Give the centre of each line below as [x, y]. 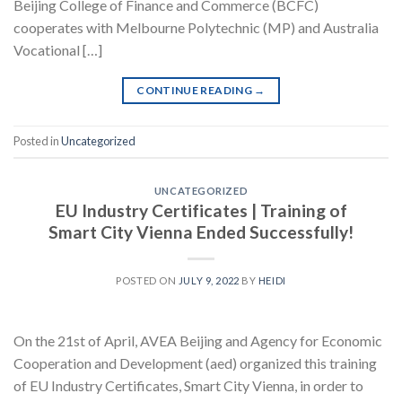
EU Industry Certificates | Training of [201, 211]
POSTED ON [147, 281]
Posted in [37, 140]
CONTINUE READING [196, 90]
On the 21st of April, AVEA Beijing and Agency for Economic [198, 341]
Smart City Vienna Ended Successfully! [201, 232]
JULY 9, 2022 [209, 281]
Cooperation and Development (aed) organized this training [195, 363]
